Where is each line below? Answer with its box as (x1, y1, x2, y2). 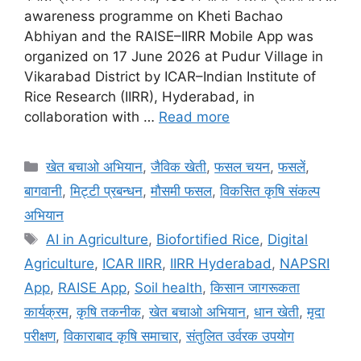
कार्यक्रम (24, 303, 68, 320)
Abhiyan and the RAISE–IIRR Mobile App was (24, 27, 313, 44)
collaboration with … (24, 108, 159, 125)
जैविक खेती (151, 158, 207, 175)
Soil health (135, 279, 202, 296)
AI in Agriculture (46, 230, 149, 247)
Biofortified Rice (156, 230, 260, 247)
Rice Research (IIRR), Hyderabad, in (24, 88, 255, 105)
